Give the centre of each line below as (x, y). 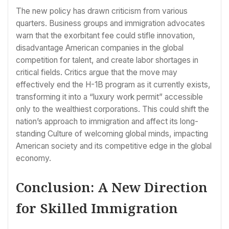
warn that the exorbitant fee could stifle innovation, (106, 36)
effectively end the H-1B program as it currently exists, (113, 85)
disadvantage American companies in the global (100, 48)
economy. (33, 158)
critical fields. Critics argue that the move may (97, 73)
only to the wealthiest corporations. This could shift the (112, 109)
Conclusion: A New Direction (112, 187)
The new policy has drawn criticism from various (102, 11)
